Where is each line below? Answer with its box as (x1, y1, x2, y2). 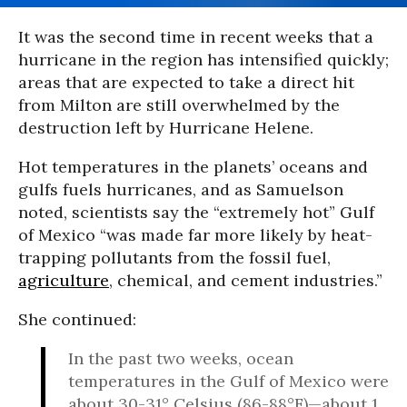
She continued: (18, 309, 136, 330)
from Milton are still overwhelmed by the (18, 94, 340, 115)
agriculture (18, 270, 109, 291)
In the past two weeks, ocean (68, 348, 293, 369)
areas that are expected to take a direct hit (18, 72, 354, 93)
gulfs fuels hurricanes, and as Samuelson (18, 179, 343, 200)
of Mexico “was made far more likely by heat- (18, 224, 372, 245)
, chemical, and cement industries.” (109, 270, 382, 291)
